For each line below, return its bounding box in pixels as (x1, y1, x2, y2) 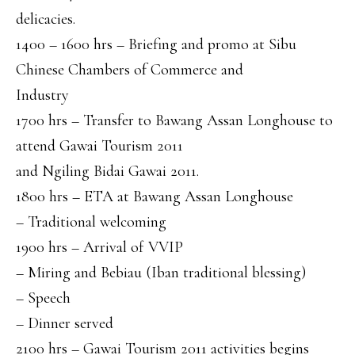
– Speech (16, 288, 71, 308)
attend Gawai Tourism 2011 (16, 136, 183, 156)
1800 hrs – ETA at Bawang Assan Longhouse (16, 187, 293, 207)
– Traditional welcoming (16, 212, 166, 232)
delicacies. (16, 10, 75, 29)
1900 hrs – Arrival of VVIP (16, 238, 183, 258)
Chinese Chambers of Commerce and (16, 60, 243, 80)
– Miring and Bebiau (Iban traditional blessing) (16, 263, 306, 283)
